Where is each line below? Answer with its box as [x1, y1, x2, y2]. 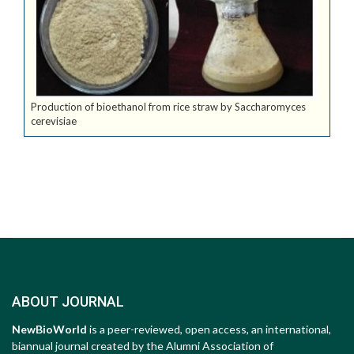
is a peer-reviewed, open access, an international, [89, 322, 331, 336]
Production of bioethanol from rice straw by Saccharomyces [31, 100, 306, 114]
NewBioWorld [12, 322, 89, 336]
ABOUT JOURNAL [12, 293, 124, 310]
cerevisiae [31, 115, 77, 128]
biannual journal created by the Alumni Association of [12, 339, 273, 352]
